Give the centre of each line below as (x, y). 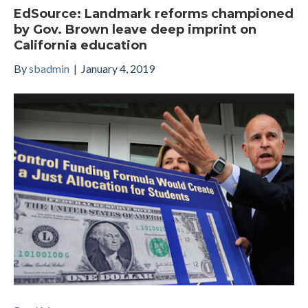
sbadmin (49, 68)
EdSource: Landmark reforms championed (154, 13)
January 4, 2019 (118, 68)
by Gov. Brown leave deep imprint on (135, 29)
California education (80, 45)
